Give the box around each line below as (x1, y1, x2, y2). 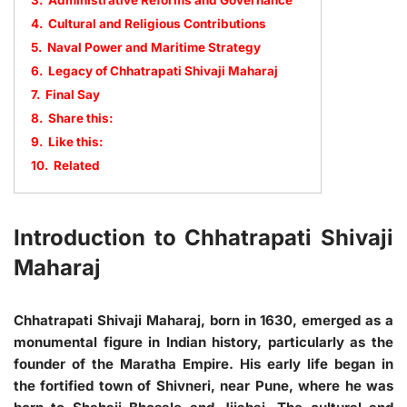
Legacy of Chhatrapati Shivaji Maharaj (48, 64, 278, 78)
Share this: (48, 111, 114, 125)
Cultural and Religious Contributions (48, 16, 266, 31)
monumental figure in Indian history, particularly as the (14, 333, 393, 351)
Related (54, 158, 100, 173)
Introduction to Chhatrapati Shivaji (14, 224, 393, 251)
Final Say (45, 87, 100, 102)
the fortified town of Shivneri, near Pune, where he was (14, 377, 393, 394)
